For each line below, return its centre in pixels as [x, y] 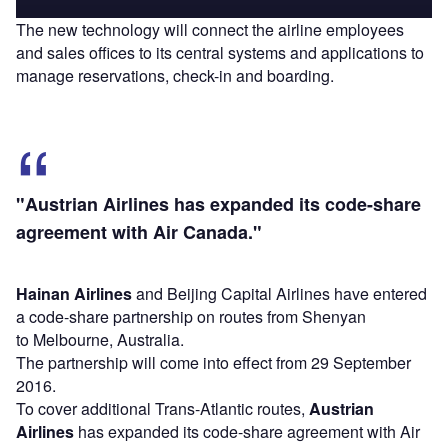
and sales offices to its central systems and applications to [220, 53]
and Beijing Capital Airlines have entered [279, 294]
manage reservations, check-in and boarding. [175, 76]
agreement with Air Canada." [139, 232]
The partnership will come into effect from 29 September [213, 363]
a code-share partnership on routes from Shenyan [191, 317]
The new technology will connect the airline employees [210, 30]
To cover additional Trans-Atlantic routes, [162, 409]
